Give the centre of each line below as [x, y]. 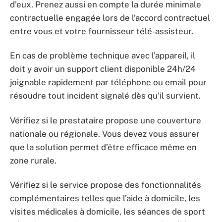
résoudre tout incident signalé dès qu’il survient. [105, 96]
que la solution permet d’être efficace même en [103, 147]
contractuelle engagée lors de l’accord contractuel [110, 18]
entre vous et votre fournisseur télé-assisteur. [102, 31]
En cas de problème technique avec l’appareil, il [103, 56]
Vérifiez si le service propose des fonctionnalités [106, 185]
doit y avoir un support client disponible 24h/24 [103, 69]
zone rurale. [33, 160]
